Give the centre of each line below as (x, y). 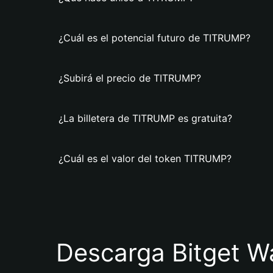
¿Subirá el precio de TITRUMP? (130, 78)
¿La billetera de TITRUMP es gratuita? (145, 118)
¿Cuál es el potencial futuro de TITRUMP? (154, 38)
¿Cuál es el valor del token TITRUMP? (145, 158)
